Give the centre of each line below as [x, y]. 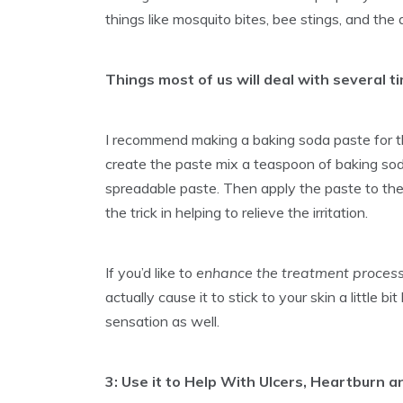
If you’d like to [151, 273]
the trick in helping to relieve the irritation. [237, 213]
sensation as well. [162, 322]
